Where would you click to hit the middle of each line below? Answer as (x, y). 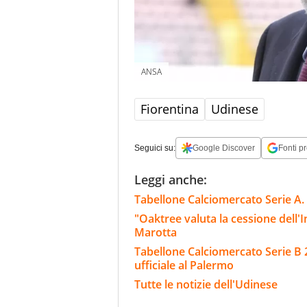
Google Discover (224, 148)
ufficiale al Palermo (184, 265)
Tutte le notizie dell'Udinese (206, 284)
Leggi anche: (171, 179)
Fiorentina (170, 109)
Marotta (156, 232)
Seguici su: (155, 148)
